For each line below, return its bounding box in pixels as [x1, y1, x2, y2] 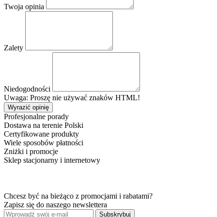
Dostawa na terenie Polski [4, 121, 83, 129]
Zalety [4, 43, 23, 52]
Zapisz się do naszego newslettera [4, 200, 107, 209]
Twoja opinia [4, 2, 44, 11]
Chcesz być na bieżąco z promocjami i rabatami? [4, 191, 153, 200]
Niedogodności [4, 84, 50, 93]
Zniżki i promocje [4, 147, 58, 155]
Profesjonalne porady [4, 112, 69, 121]
